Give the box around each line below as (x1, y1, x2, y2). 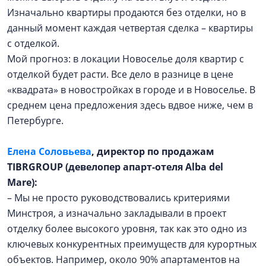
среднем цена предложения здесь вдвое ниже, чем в (7, 99, 253, 112)
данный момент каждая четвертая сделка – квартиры (7, 21, 253, 34)
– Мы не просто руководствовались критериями (7, 191, 230, 204)
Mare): (7, 176, 42, 189)
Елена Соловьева (7, 145, 91, 158)
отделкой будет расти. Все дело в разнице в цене (7, 68, 233, 81)
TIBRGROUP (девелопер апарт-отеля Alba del (7, 160, 223, 173)
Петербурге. (7, 114, 71, 127)
